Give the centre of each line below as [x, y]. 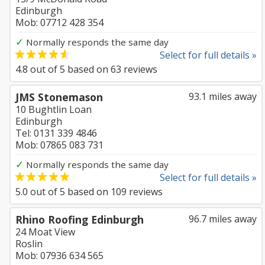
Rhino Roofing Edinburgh [80, 219]
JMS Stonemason [59, 97]
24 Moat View [45, 232]
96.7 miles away [223, 219]
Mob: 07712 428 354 [59, 22]
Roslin [29, 244]
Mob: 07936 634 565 [59, 256]
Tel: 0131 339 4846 [56, 133]
